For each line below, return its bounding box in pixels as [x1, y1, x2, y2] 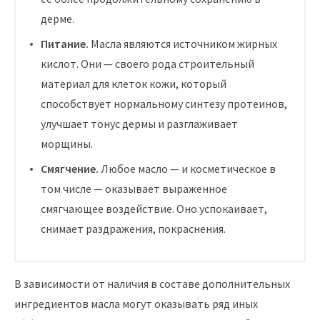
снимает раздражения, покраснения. [41, 221, 226, 236]
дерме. [41, 11, 74, 26]
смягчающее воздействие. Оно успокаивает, [41, 201, 267, 216]
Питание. [41, 36, 89, 51]
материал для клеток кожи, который [41, 76, 226, 91]
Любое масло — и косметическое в [99, 161, 276, 176]
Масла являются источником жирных [89, 36, 277, 51]
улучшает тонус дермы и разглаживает [41, 116, 238, 131]
